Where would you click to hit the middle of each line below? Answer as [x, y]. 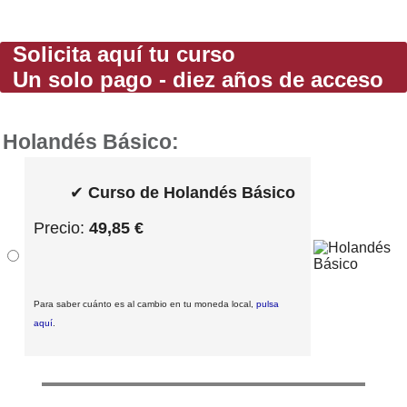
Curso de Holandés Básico [192, 192]
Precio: [61, 228]
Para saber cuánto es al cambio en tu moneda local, [145, 303]
